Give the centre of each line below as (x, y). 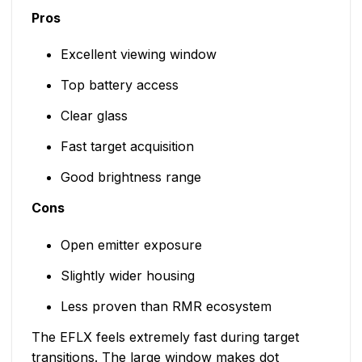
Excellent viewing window (138, 55)
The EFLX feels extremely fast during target (165, 337)
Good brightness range (130, 177)
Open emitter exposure (131, 245)
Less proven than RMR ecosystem (166, 307)
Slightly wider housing (127, 276)
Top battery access (119, 85)
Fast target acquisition (127, 147)
